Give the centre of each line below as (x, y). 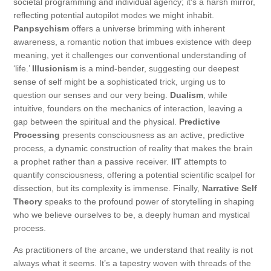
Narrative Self (230, 188)
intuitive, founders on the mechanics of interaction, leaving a (128, 109)
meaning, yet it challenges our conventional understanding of (130, 55)
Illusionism (55, 69)
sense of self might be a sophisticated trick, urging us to (119, 82)
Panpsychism (41, 29)
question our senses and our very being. (92, 95)
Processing (37, 135)
